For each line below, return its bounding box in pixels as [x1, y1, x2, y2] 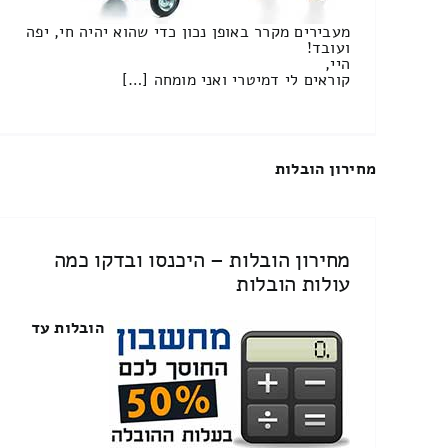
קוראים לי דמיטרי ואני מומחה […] [121, 68, 351, 91]
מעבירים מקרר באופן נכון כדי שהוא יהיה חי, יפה [26, 20, 351, 43]
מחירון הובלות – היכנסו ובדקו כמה [53, 244, 351, 275]
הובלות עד [30, 316, 104, 339]
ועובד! [306, 36, 351, 59]
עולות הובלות [236, 268, 351, 299]
